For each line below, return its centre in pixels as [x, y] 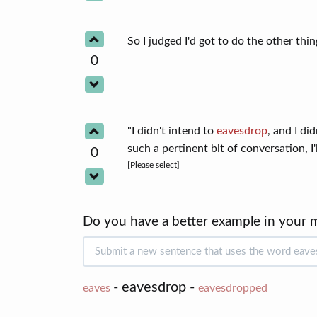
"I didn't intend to [172, 131]
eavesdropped [233, 288]
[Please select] [154, 165]
